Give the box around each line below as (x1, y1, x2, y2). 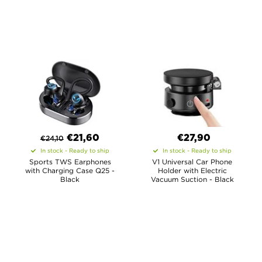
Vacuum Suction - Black (150, 175, 234, 183)
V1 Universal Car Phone (152, 158, 232, 166)
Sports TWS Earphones (29, 158, 111, 166)
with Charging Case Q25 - (25, 167, 115, 174)
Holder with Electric (157, 167, 227, 174)
